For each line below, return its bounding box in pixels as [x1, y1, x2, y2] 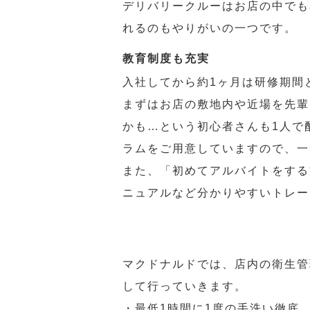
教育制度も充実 [122, 53, 210, 64]
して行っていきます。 [122, 280, 247, 292]
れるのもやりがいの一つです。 [122, 22, 297, 34]
